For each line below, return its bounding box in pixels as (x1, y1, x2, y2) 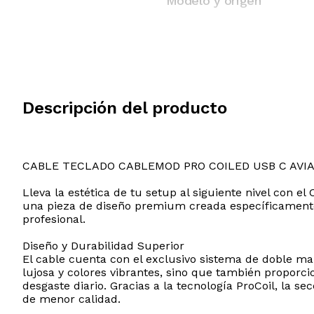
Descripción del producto (22, 98, 227, 118)
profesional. (22, 212, 86, 226)
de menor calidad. (22, 292, 121, 306)
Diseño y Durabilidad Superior (22, 239, 184, 253)
